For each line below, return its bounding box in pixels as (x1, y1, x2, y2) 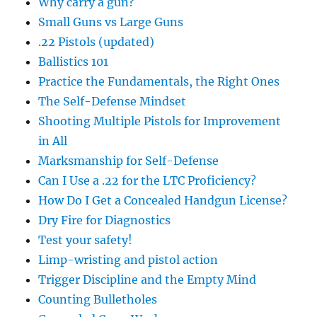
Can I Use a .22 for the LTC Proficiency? (38, 173, 257, 188)
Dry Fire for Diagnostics (38, 213, 171, 228)
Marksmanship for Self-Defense (38, 154, 219, 168)
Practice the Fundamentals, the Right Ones (38, 74, 280, 89)
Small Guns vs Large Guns (38, 15, 184, 30)
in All (38, 134, 68, 149)
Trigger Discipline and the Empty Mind (38, 272, 257, 287)
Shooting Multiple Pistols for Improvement (38, 114, 282, 129)
